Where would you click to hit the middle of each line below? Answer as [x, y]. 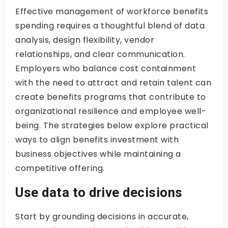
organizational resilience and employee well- [111, 111]
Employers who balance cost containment [106, 68]
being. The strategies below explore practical [112, 125]
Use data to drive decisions [99, 192]
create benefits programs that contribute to [111, 97]
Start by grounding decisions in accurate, [102, 217]
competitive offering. [60, 168]
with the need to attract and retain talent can [113, 83]
